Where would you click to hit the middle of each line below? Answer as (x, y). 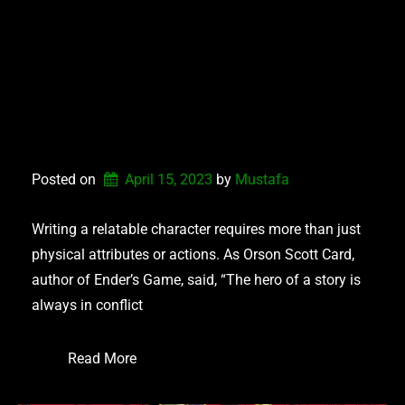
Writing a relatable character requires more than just (196, 229)
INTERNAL (113, 101)
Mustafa (262, 179)
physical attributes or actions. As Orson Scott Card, (193, 254)
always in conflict (87, 305)
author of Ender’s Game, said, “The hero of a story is (196, 279)
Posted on (66, 179)
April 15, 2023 (168, 179)
